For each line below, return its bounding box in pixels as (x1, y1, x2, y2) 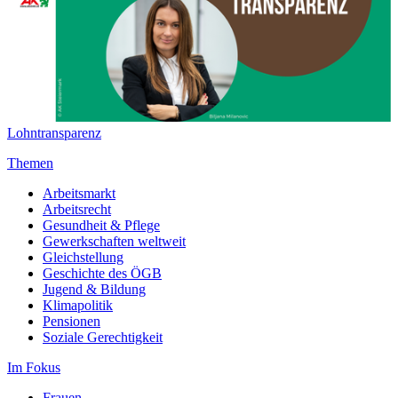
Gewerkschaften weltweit (43, 234, 186, 250)
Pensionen (43, 314, 100, 330)
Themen (7, 155, 53, 171)
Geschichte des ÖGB (43, 266, 162, 282)
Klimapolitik (43, 298, 113, 314)
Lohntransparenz (7, 125, 101, 141)
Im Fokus (7, 360, 60, 376)
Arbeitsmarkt (43, 186, 115, 202)
